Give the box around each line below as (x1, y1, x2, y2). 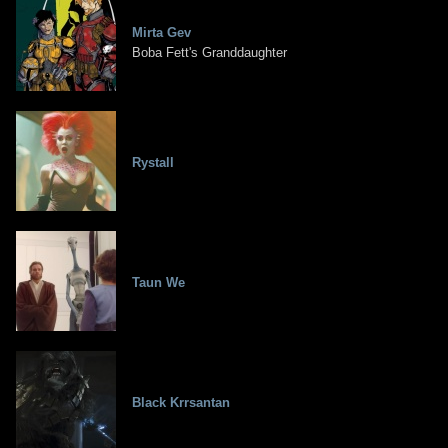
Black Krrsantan (132, 395, 230, 411)
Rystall (132, 155, 174, 171)
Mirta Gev (132, 25, 191, 41)
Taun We (132, 275, 185, 291)
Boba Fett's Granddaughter (132, 45, 287, 61)
